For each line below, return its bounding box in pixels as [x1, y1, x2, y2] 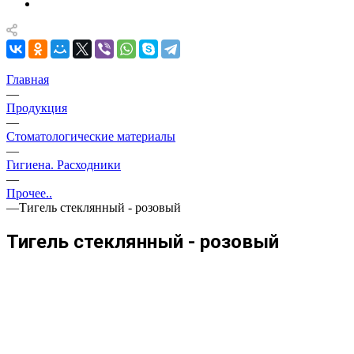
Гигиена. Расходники [6, 158, 121, 172]
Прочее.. [6, 186, 52, 201]
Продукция [6, 101, 67, 115]
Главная [6, 73, 49, 87]
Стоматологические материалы [6, 130, 175, 144]
